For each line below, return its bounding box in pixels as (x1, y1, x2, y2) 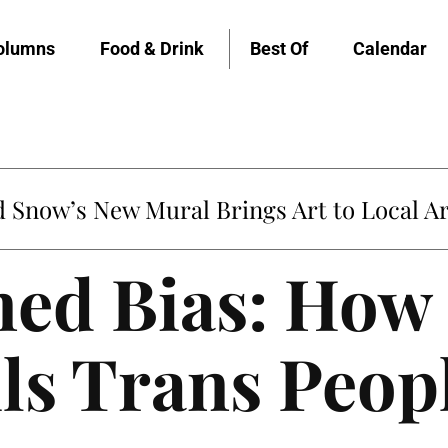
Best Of (250, 37, 308, 59)
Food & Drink (100, 37, 204, 59)
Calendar (353, 37, 427, 59)
